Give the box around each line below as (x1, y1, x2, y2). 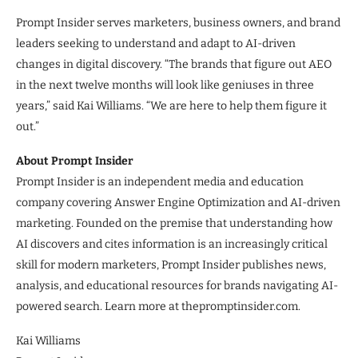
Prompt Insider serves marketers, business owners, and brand (16, 15, 340, 30)
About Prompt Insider (16, 153, 133, 168)
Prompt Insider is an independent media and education (16, 174, 304, 189)
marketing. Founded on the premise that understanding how (16, 216, 332, 230)
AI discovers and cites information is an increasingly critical (16, 237, 328, 251)
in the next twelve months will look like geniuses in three (16, 78, 314, 92)
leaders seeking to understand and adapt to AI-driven (16, 36, 296, 50)
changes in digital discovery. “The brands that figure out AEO (16, 57, 332, 71)
